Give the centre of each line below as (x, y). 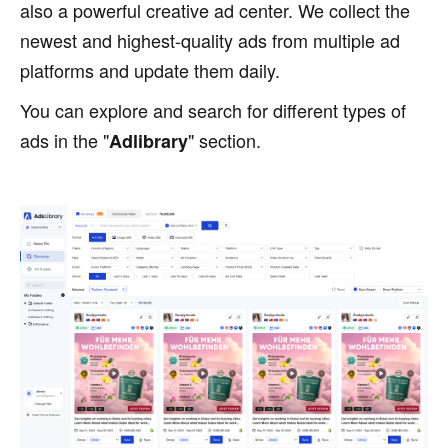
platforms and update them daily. (150, 70)
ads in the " (64, 140)
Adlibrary (148, 141)
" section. (224, 140)
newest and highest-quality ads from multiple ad (210, 40)
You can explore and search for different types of (213, 110)
